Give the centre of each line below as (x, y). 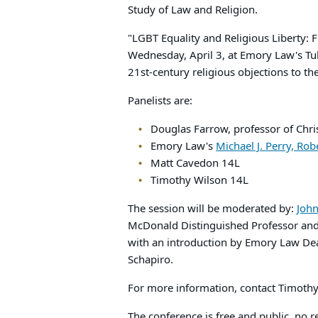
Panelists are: (160, 101)
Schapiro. (151, 260)
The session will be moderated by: (213, 209)
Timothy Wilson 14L (200, 180)
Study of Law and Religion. (193, 10)
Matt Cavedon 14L (196, 163)
